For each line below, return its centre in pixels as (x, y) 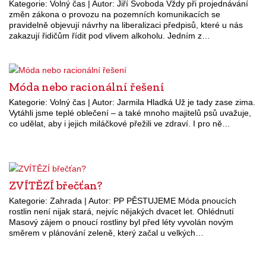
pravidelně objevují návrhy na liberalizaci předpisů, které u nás (126, 25)
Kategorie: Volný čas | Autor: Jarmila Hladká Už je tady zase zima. (132, 102)
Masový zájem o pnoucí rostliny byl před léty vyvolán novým (121, 222)
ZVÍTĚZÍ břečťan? (56, 185)
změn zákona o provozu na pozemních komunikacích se (115, 14)
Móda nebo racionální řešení (87, 86)
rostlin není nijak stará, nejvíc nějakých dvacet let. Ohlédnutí (121, 211)
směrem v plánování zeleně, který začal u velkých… (106, 232)
